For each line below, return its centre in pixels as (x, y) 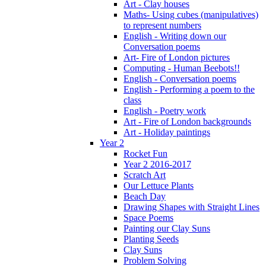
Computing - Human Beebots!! (182, 68)
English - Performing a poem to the (189, 89)
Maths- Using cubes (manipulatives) (191, 14)
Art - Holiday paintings (167, 132)
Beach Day (145, 196)
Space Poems (148, 217)
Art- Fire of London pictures (177, 57)
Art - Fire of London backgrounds (187, 121)
